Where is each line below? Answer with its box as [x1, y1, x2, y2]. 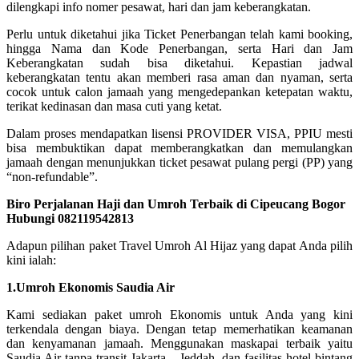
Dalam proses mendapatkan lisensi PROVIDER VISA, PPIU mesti [6, 126, 353, 140]
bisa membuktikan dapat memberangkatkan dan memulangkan [6, 140, 353, 155]
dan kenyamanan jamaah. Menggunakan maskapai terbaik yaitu [6, 336, 353, 350]
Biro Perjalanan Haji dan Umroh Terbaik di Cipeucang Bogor [6, 196, 345, 211]
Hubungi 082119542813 [6, 211, 134, 225]
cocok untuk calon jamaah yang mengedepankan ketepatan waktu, [6, 84, 353, 99]
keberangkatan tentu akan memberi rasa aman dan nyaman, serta [6, 70, 353, 84]
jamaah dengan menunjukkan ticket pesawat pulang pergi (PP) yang [6, 155, 353, 169]
